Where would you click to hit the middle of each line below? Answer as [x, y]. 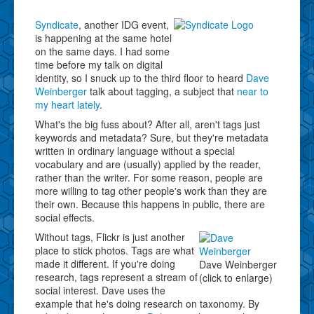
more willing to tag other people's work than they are [151, 190]
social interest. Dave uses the [100, 290]
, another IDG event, [124, 24]
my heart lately [67, 104]
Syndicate [57, 24]
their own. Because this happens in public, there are [150, 204]
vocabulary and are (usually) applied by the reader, [148, 164]
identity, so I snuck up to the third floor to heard [141, 77]
